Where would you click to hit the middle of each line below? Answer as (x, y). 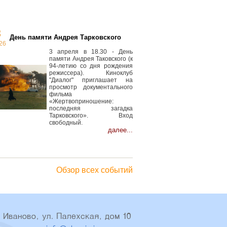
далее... (120, 130)
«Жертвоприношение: (81, 101)
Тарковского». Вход (91, 116)
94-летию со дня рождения (91, 66)
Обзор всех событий (94, 170)
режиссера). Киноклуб (91, 73)
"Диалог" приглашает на (91, 80)
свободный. (66, 123)
